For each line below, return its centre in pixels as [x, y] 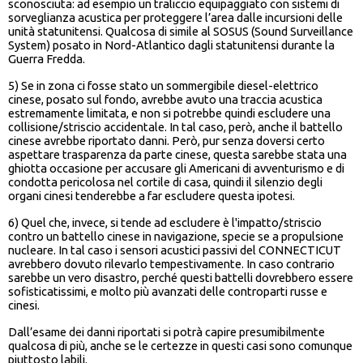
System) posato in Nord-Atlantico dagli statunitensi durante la [171, 45]
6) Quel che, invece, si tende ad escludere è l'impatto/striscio [165, 223]
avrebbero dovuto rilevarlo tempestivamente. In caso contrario [171, 264]
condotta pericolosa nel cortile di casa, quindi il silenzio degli [165, 182]
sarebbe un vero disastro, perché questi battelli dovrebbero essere [181, 278]
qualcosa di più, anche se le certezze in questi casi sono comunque [180, 346]
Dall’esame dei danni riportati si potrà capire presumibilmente [167, 332]
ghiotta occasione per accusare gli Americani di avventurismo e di [176, 169]
